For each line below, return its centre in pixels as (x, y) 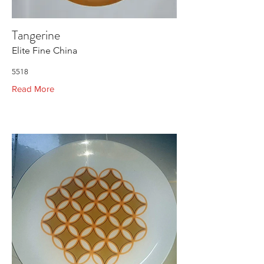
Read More (33, 89)
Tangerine (36, 35)
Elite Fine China (44, 50)
